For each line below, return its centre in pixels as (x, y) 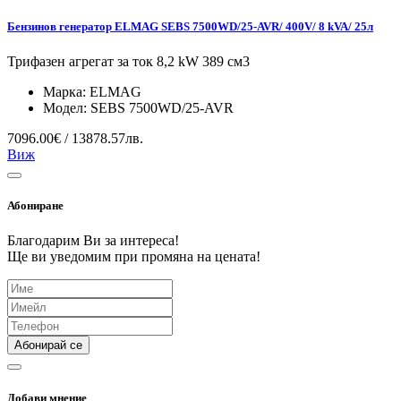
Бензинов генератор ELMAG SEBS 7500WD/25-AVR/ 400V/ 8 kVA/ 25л (190, 26)
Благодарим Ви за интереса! (93, 241)
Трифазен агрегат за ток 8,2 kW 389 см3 (128, 62)
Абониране (35, 206)
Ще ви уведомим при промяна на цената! (134, 257)
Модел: (67, 108)
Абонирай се (48, 346)
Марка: (66, 92)
